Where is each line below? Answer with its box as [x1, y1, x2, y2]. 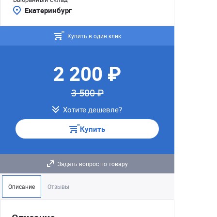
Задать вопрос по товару [57, 160, 128, 168]
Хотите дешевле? [63, 105, 122, 114]
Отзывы [47, 183, 69, 190]
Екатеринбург [25, 5, 72, 15]
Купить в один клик [67, 32, 121, 40]
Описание [8, 183, 35, 190]
